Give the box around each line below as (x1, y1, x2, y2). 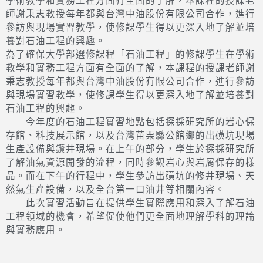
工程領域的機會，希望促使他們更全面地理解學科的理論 (6, 213, 255, 222)
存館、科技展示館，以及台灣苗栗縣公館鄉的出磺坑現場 (6, 131, 255, 141)
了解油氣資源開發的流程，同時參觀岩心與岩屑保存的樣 (6, 159, 255, 168)
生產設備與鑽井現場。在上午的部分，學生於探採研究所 (6, 145, 255, 155)
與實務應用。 (6, 226, 66, 236)
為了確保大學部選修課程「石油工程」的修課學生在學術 (6, 50, 255, 60)
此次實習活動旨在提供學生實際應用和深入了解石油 (6, 199, 255, 209)
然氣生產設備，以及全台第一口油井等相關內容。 (6, 186, 225, 195)
